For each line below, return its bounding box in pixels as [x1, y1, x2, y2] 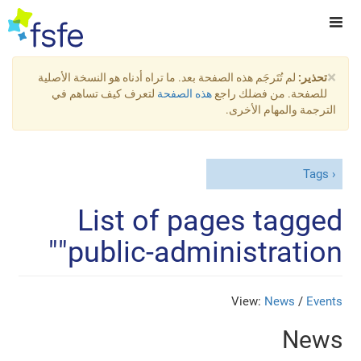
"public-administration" [57, 234, 342, 269]
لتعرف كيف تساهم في [52, 87, 157, 100]
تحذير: [296, 71, 327, 84]
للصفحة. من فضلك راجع [212, 87, 327, 100]
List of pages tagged [77, 203, 342, 238]
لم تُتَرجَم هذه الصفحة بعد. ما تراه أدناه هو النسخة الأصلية [38, 71, 296, 84]
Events [305, 293, 342, 309]
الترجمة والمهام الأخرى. [226, 103, 336, 116]
